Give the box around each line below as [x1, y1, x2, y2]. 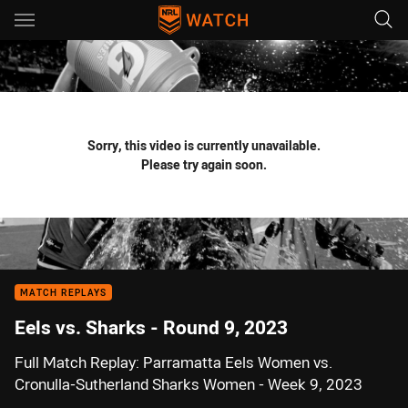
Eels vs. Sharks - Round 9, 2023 [15, 314, 288, 340]
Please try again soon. [141, 156, 267, 173]
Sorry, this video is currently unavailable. [87, 137, 321, 154]
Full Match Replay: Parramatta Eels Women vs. [15, 352, 332, 372]
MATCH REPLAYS [20, 287, 107, 299]
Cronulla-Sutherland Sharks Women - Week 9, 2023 [15, 374, 362, 394]
